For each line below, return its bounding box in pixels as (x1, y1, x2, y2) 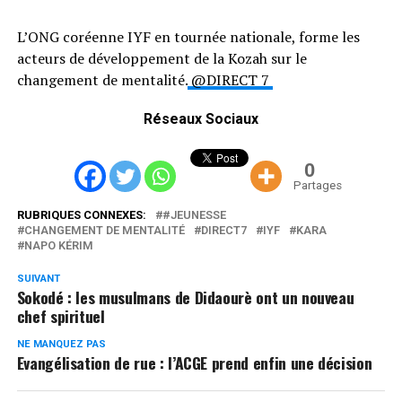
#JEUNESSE (162, 207, 226, 222)
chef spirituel (16, 303, 105, 328)
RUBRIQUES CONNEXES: (16, 207, 146, 222)
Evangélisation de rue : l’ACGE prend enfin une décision (16, 350, 372, 374)
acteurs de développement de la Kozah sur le (16, 48, 307, 68)
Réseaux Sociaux (143, 109, 258, 127)
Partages (293, 178, 343, 192)
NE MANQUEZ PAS (16, 337, 106, 350)
